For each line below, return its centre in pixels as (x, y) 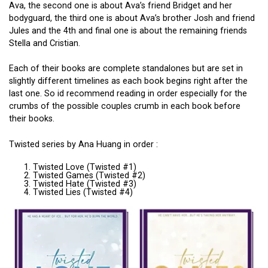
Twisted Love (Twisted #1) (85, 167)
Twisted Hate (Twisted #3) (85, 184)
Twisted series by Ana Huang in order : (83, 144)
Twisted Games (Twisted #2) (89, 176)
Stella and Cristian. (45, 43)
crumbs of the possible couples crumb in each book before (125, 106)
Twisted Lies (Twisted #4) (83, 193)
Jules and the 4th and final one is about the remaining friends (128, 31)
